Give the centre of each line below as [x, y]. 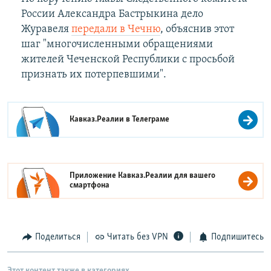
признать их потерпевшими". [93, 74]
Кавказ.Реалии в [101, 119]
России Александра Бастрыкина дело [112, 14]
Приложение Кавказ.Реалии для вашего [143, 175]
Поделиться [57, 237]
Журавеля [46, 29]
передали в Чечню [116, 29]
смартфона [90, 185]
